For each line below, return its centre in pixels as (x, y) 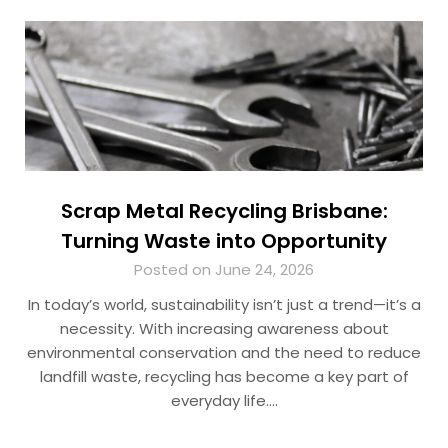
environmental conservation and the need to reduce (224, 353)
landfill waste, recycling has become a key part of (224, 377)
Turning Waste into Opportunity (224, 241)
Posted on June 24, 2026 (224, 270)
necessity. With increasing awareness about (224, 329)
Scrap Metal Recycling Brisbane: (224, 211)
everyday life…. (224, 401)
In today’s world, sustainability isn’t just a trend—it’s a (224, 305)
